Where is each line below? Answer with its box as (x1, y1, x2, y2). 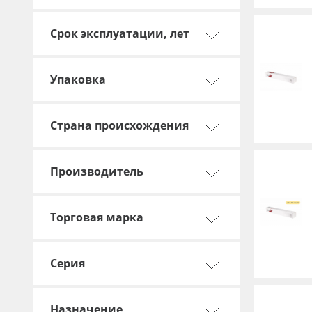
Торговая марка (50, 210, 143, 225)
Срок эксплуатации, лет (50, 26, 189, 41)
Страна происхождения (50, 118, 189, 133)
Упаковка (50, 72, 106, 87)
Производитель (50, 164, 143, 179)
